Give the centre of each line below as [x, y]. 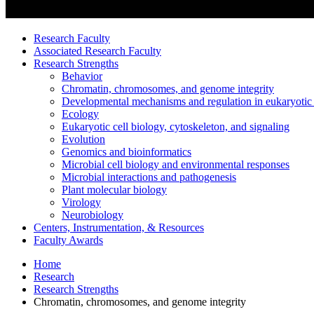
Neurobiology [93, 214]
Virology [81, 202]
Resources [180, 227]
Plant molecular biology [114, 189]
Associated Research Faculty [97, 50]
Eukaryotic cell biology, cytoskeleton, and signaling [176, 126]
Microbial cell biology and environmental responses [176, 164]
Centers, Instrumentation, [90, 227]
